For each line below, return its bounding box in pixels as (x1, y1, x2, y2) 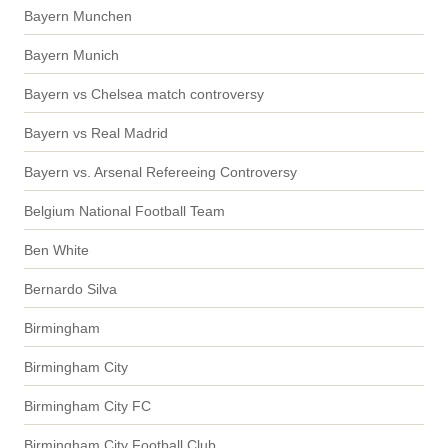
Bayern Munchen (24, 7, 132, 24)
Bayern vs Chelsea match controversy (24, 85, 264, 102)
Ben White (24, 241, 89, 258)
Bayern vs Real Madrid (24, 124, 168, 141)
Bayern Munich (24, 46, 119, 63)
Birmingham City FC (24, 397, 151, 414)
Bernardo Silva (24, 280, 117, 297)
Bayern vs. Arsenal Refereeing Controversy (24, 163, 297, 180)
